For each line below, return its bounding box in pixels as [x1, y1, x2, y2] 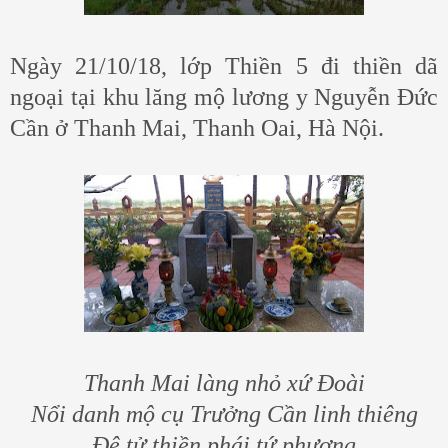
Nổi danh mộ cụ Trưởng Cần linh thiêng [30, 401, 418, 428]
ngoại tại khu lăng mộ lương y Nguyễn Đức [10, 84, 438, 111]
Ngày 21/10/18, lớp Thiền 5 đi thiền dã [10, 53, 438, 80]
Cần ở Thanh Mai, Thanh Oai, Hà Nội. [10, 115, 384, 142]
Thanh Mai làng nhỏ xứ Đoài [83, 370, 365, 397]
